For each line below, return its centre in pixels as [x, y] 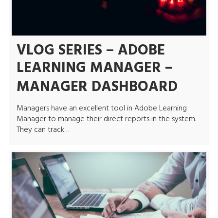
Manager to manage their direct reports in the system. [106, 119]
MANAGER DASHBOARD [97, 87]
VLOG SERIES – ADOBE [91, 50]
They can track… [43, 130]
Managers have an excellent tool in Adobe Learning [101, 108]
